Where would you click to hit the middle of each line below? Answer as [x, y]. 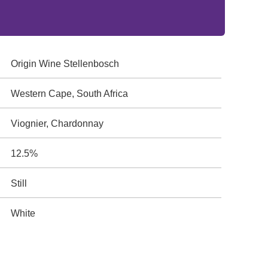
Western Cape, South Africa [70, 94]
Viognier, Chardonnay [57, 124]
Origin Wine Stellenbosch [65, 64]
